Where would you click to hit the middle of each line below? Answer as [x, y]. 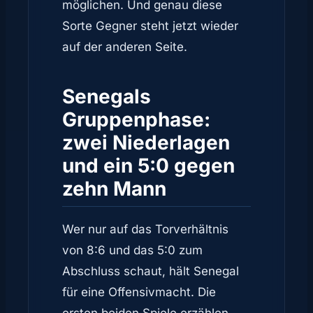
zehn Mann [114, 189]
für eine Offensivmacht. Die [139, 292]
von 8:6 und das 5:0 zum [132, 250]
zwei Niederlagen [146, 143]
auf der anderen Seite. [125, 47]
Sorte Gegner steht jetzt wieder [150, 26]
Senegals [107, 96]
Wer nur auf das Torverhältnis [145, 229]
